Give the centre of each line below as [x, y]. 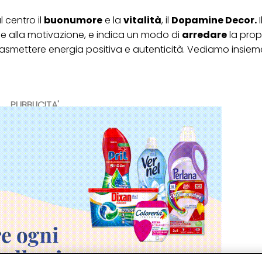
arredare [204, 35]
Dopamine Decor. [214, 20]
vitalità [142, 20]
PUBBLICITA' [35, 105]
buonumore [73, 20]
